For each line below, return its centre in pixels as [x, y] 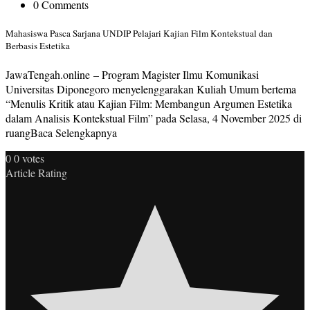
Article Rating [36, 173]
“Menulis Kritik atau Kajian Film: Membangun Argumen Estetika [149, 104]
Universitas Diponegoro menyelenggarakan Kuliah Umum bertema [151, 89]
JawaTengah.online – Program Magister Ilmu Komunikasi [132, 75]
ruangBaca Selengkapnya [61, 133]
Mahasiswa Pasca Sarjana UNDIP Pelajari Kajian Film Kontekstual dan [139, 34]
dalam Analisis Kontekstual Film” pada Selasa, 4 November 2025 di [154, 118]
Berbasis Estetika [38, 46]
